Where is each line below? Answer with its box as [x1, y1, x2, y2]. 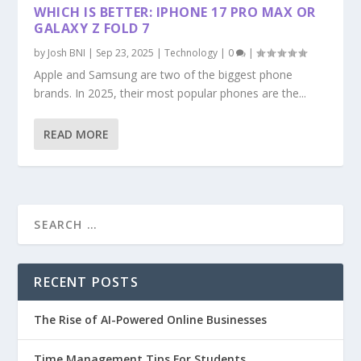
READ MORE [44, 126, 110, 142]
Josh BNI [48, 45, 86, 60]
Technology [164, 45, 218, 60]
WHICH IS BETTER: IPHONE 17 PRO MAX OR [34, 2, 316, 21]
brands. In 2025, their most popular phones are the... [34, 85, 307, 101]
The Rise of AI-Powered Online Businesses [34, 311, 268, 327]
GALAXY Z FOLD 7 [34, 19, 150, 37]
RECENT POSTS [34, 272, 139, 291]
